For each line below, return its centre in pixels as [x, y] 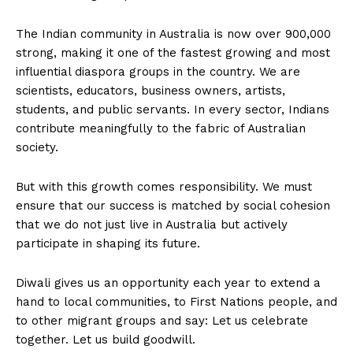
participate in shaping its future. [108, 244]
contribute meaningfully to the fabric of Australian [161, 129]
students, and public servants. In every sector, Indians [173, 110]
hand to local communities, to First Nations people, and [176, 302]
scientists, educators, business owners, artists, [150, 91]
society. [37, 148]
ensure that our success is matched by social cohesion [173, 206]
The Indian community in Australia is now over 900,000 [173, 34]
